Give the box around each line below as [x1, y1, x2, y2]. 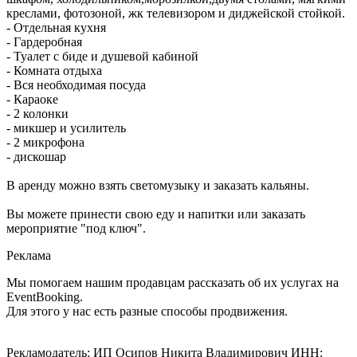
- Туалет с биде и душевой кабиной [6, 49, 198, 63]
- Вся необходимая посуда [6, 77, 146, 92]
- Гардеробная [6, 34, 82, 49]
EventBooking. [6, 289, 83, 304]
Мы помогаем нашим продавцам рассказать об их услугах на [6, 275, 339, 289]
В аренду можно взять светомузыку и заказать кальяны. [6, 178, 309, 192]
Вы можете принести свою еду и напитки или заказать [6, 206, 305, 221]
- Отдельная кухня [6, 20, 106, 34]
